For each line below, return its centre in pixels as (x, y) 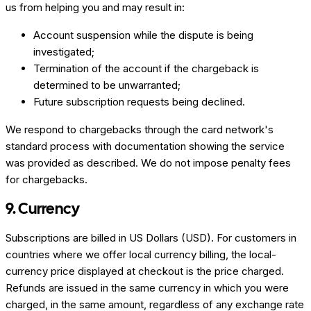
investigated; (64, 52)
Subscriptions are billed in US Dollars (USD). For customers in (151, 238)
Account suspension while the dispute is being (143, 35)
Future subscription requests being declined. (139, 102)
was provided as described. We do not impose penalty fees (148, 163)
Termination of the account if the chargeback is (146, 69)
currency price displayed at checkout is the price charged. (145, 271)
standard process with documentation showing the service (145, 146)
